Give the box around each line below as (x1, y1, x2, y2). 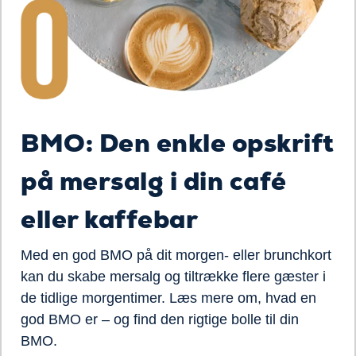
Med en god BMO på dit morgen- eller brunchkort (21, 247, 331, 263)
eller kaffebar (21, 203, 198, 236)
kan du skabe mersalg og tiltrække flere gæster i (21, 269, 326, 284)
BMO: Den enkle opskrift (21, 126, 335, 160)
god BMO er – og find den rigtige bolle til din (21, 311, 299, 327)
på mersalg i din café (21, 164, 287, 198)
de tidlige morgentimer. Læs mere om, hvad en (21, 290, 316, 306)
